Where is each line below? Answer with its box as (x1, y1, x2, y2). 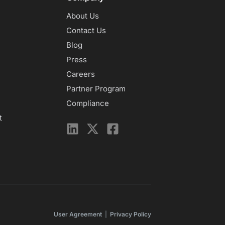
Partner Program (66, 84, 126, 93)
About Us (66, 11, 99, 21)
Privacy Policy (109, 210, 151, 218)
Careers (66, 69, 95, 79)
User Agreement (53, 210, 102, 218)
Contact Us (66, 26, 106, 35)
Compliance (66, 98, 109, 108)
